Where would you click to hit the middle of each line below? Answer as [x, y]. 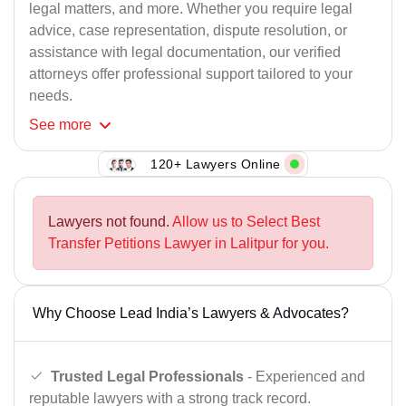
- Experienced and [304, 376]
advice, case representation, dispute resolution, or [188, 31]
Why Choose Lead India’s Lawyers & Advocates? [191, 314]
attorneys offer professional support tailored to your [191, 74]
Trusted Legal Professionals [147, 376]
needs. [51, 96]
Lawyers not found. [110, 222]
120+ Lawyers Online [216, 164]
